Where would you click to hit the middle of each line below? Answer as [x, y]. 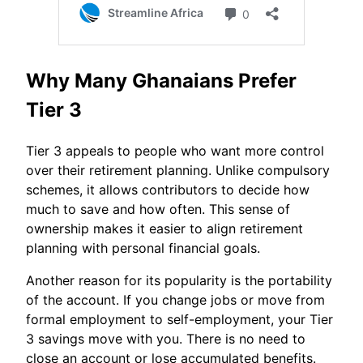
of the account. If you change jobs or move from [175, 299]
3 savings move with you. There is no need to [166, 338]
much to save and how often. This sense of [158, 209]
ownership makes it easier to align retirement [164, 228]
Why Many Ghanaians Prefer [161, 80]
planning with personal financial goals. [143, 248]
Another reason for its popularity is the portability [179, 280]
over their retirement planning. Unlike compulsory [178, 170]
